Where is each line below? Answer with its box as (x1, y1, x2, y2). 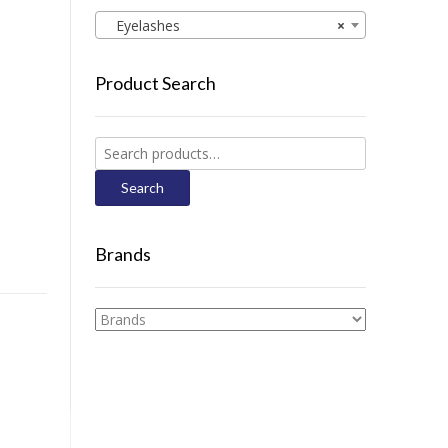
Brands (94, 243, 151, 266)
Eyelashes (103, 16, 180, 36)
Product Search (94, 72, 216, 95)
